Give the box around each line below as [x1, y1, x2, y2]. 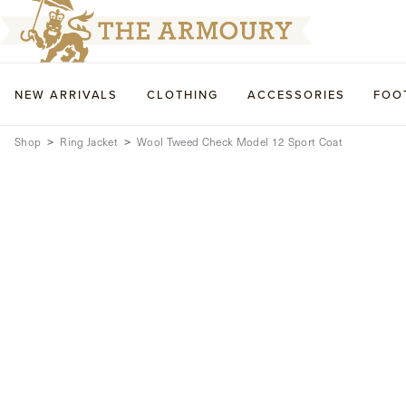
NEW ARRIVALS [14, 85, 119, 103]
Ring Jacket [60, 134, 119, 149]
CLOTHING [147, 85, 219, 103]
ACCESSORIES [247, 85, 345, 103]
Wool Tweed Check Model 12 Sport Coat [137, 134, 343, 149]
